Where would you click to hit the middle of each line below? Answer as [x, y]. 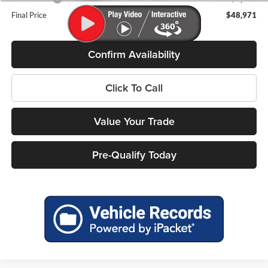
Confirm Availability [134, 54]
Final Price [29, 15]
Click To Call [134, 88]
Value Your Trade [134, 121]
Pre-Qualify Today [134, 155]
